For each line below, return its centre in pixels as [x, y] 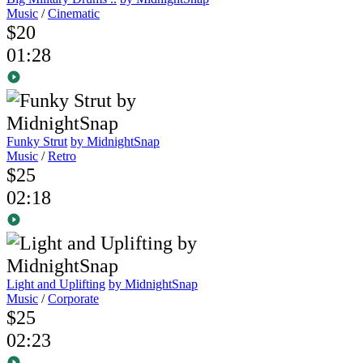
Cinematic [74, 14]
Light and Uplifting [56, 284]
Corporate [73, 299]
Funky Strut [37, 142]
